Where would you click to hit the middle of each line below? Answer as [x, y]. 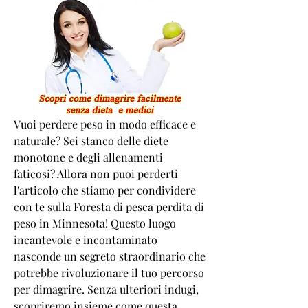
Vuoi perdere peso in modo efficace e [105, 124]
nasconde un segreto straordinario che [110, 256]
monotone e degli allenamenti [88, 157]
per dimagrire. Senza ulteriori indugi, [106, 289]
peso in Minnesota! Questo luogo [95, 223]
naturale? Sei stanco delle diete [91, 140]
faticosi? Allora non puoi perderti [96, 173]
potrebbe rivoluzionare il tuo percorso [109, 272]
